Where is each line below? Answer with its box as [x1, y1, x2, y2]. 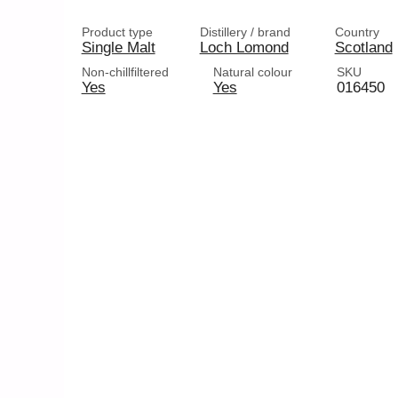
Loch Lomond [199, 38, 289, 56]
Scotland [334, 38, 393, 56]
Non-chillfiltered [81, 65, 169, 79]
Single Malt [81, 38, 155, 56]
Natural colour [212, 65, 292, 79]
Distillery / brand [199, 25, 291, 39]
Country [334, 25, 379, 39]
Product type [81, 25, 153, 39]
